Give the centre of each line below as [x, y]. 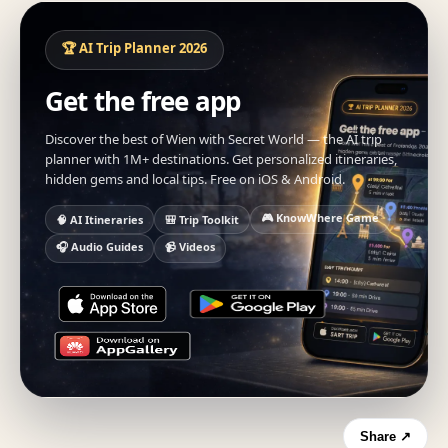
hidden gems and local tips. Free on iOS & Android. [195, 178]
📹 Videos [190, 246]
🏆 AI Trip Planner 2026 [134, 47]
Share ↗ [385, 436]
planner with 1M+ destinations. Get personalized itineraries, [221, 158]
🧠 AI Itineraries [99, 219]
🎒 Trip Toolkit [202, 219]
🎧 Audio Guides [99, 246]
